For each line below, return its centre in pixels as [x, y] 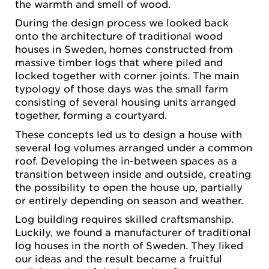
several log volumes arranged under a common [134, 147]
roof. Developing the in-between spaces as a [126, 160]
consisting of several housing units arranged [125, 102]
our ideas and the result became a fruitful [119, 258]
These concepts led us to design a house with [128, 134]
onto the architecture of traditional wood [119, 36]
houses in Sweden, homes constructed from [124, 49]
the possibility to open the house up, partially [129, 186]
